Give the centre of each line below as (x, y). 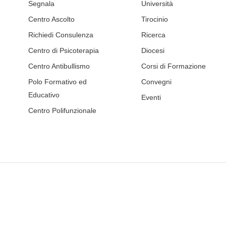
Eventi (151, 98)
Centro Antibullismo (59, 66)
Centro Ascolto (51, 19)
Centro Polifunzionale (62, 111)
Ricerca (153, 35)
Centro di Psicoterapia (63, 51)
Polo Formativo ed (57, 82)
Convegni (156, 82)
